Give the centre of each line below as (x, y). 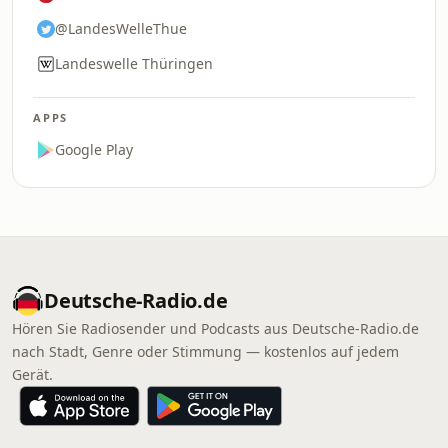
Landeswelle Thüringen (134, 63)
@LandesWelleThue (121, 28)
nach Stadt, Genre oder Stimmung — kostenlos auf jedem (205, 351)
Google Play (94, 149)
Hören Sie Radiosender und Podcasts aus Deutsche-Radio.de (215, 328)
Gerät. (32, 374)
